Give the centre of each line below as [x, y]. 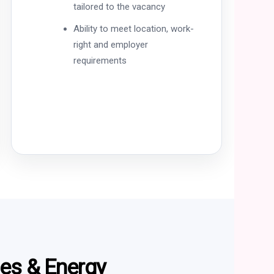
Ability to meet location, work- [133, 28]
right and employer [110, 44]
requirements [100, 60]
